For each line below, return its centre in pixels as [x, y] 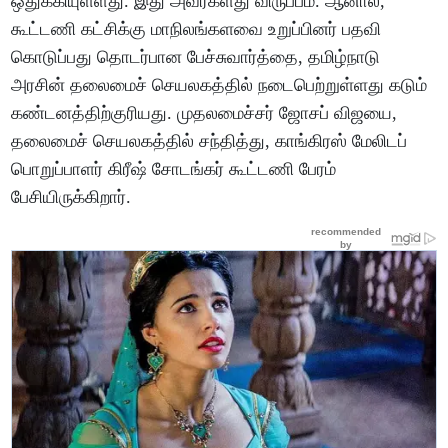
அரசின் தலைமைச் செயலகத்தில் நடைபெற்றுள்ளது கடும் [219, 84]
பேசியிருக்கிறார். [71, 196]
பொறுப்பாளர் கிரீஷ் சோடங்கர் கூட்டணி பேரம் [174, 168]
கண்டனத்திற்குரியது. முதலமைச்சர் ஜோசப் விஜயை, [204, 112]
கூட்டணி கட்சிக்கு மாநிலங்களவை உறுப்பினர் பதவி [196, 28]
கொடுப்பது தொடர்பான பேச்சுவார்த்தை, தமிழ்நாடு [196, 56]
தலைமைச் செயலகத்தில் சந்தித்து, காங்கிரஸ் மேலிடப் [209, 140]
